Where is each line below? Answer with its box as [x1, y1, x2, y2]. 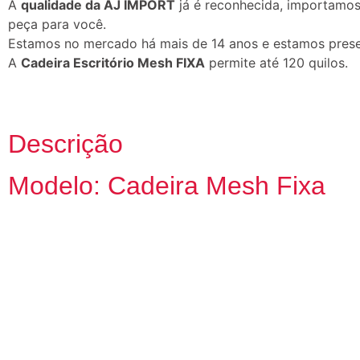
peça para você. [8, 16, 106, 33]
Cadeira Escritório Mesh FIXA [21, 55, 205, 72]
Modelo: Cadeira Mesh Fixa [8, 170, 325, 200]
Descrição [8, 129, 123, 158]
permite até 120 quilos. [205, 55, 348, 72]
